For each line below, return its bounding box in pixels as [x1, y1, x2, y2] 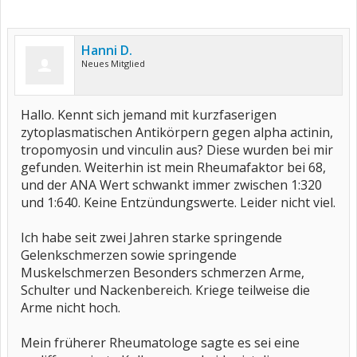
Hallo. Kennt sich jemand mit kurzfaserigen [21, 106, 277, 124]
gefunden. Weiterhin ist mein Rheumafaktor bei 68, [21, 159, 326, 176]
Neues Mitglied [81, 57, 145, 69]
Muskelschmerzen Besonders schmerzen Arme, [21, 264, 304, 281]
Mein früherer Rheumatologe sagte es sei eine [21, 334, 300, 351]
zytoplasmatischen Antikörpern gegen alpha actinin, [21, 124, 333, 141]
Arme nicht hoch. [21, 299, 120, 316]
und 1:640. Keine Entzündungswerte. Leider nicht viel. [21, 194, 335, 211]
